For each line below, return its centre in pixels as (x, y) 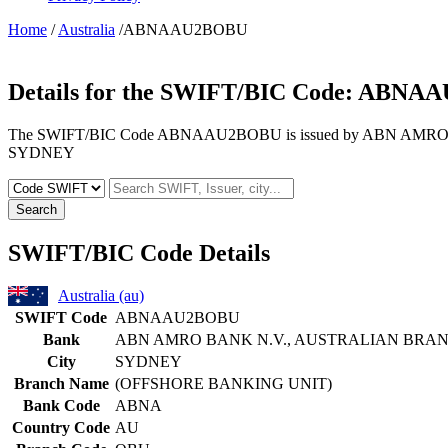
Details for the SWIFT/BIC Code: (183, 91)
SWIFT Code (61, 318)
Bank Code (61, 406)
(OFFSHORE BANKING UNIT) (223, 384)
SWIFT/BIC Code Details (139, 252)
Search (36, 209)
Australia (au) (101, 296)
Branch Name (61, 384)
